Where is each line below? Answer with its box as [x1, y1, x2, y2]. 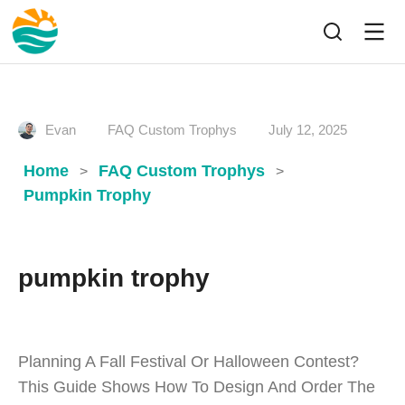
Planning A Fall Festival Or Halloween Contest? [18, 353, 359, 371]
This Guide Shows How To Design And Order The [18, 378, 375, 396]
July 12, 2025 [268, 122, 347, 137]
